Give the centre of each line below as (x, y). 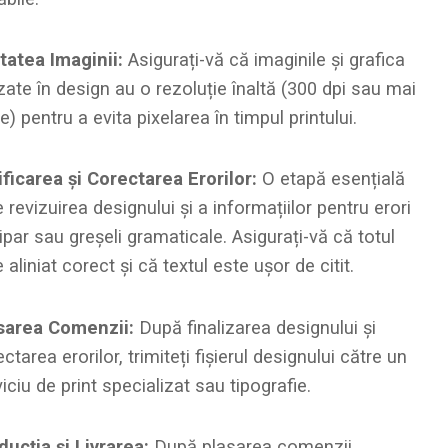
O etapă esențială (330, 179)
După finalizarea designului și (254, 327)
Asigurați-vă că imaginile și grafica (263, 60)
